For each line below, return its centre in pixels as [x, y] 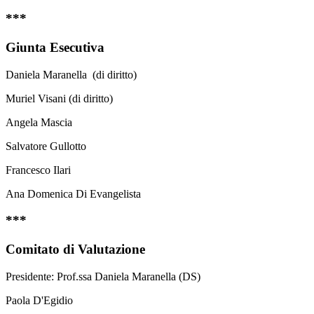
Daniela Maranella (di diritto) [71, 74]
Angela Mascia [39, 122]
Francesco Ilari [38, 170]
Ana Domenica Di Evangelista [73, 193]
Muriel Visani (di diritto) [59, 98]
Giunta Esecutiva [55, 47]
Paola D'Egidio [39, 300]
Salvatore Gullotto [46, 146]
